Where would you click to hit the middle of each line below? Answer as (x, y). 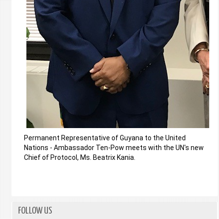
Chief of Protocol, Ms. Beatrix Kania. (79, 157)
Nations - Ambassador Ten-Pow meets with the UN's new (114, 148)
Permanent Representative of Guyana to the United (105, 138)
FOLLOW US (35, 211)
